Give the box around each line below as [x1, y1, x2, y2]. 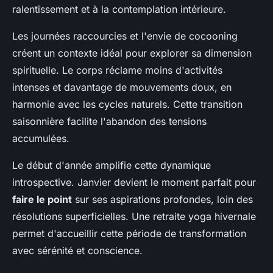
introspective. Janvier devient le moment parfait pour [12, 175, 256, 188]
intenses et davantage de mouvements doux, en [12, 80, 232, 93]
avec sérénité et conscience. [12, 244, 143, 257]
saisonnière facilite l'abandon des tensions [12, 115, 207, 127]
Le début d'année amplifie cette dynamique [12, 158, 211, 171]
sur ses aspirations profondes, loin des [72, 193, 253, 205]
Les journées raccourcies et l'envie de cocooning [12, 29, 238, 42]
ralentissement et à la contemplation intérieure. [12, 2, 226, 15]
